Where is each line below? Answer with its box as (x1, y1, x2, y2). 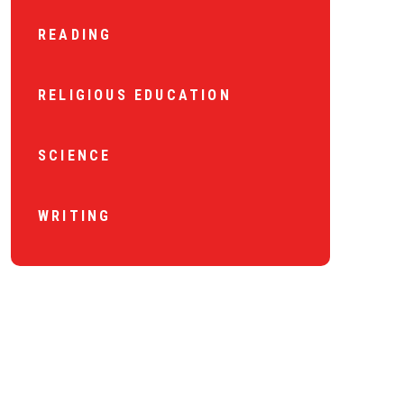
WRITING (38, 207, 112, 225)
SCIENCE (38, 147, 112, 164)
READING (38, 26, 113, 43)
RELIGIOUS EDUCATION (38, 87, 232, 104)
